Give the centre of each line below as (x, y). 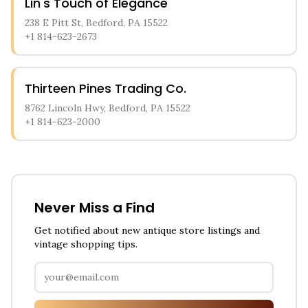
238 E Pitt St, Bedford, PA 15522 (96, 23)
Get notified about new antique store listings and (147, 230)
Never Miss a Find (95, 208)
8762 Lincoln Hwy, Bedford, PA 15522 (108, 108)
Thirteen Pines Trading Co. (106, 88)
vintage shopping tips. (86, 244)
